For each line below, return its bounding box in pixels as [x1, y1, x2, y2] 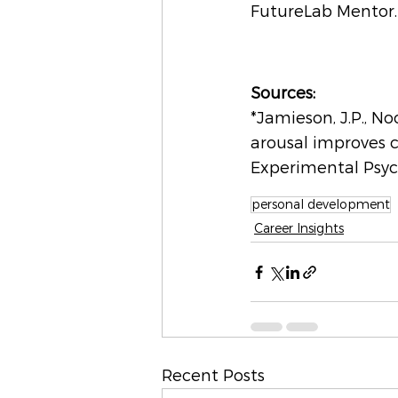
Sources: [251, 83, 315, 104]
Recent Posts [162, 365, 265, 386]
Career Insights [254, 220, 344, 237]
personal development [251, 196, 390, 213]
